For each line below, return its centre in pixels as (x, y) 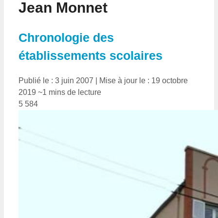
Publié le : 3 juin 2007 (56, 80)
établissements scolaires (91, 56)
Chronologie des (66, 38)
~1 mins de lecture (69, 92)
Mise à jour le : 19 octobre (144, 80)
